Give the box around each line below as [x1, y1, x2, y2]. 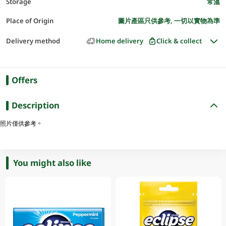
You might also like [13, 156, 92, 168]
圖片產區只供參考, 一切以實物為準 [118, 16, 220, 25]
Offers [11, 74, 37, 86]
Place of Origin [6, 16, 53, 25]
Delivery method [6, 36, 60, 46]
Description [11, 99, 60, 111]
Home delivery [95, 36, 143, 46]
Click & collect [156, 36, 202, 46]
